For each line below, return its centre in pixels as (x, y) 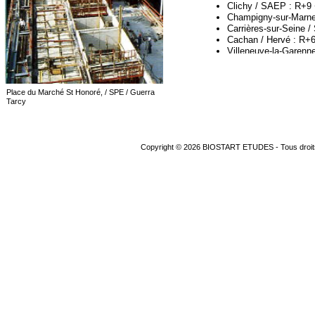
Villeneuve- (250, 51)
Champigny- (251, 17)
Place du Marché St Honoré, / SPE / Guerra (81, 92)
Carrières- (247, 28)
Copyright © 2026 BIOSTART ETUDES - (210, 147)
